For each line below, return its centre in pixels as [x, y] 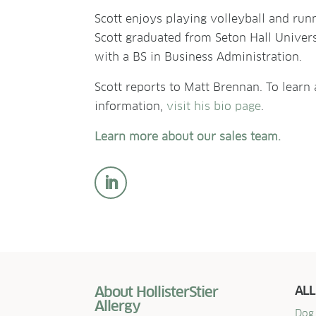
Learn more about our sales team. [188, 136]
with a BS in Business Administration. [199, 56]
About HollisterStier [157, 292]
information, [131, 106]
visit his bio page [214, 106]
